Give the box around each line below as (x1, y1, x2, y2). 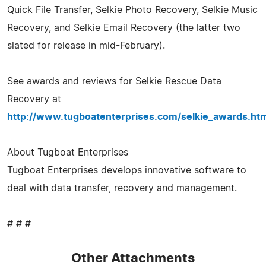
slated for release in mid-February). (7, 40, 165, 50)
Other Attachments (71, 251, 195, 265)
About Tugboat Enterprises (7, 147, 128, 157)
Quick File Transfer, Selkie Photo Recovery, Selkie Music (7, 5, 258, 15)
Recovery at (7, 94, 61, 104)
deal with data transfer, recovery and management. (7, 183, 237, 193)
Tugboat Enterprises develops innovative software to (7, 165, 246, 175)
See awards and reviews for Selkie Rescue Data (7, 76, 221, 86)
